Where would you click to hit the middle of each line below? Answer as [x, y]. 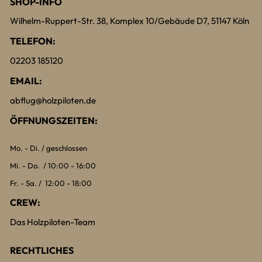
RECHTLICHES [42, 251]
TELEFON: [33, 41]
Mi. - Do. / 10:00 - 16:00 [53, 166]
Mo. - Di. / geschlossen [49, 148]
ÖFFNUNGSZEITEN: [54, 121]
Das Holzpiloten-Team [53, 222]
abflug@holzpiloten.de [53, 101]
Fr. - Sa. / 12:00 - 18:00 [51, 183]
